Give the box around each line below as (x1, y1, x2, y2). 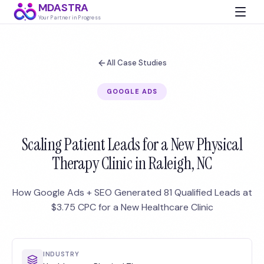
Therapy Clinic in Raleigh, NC (52, 153, 212, 174)
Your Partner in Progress (38, 14, 101, 21)
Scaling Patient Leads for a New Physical (21, 134, 243, 156)
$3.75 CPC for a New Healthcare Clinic (51, 201, 213, 213)
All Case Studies (107, 58, 167, 68)
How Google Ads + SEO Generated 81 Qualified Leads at (12, 186, 252, 199)
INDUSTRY (43, 250, 80, 258)
